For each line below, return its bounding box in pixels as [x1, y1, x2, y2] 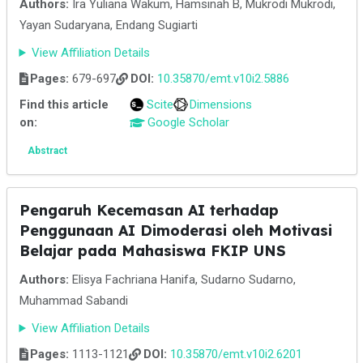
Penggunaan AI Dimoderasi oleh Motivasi [19, 221, 332, 240]
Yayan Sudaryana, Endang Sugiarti [19, 18, 198, 32]
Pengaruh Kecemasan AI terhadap [19, 201, 279, 220]
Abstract [27, 145, 67, 156]
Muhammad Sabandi [19, 293, 128, 308]
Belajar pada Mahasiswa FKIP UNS [19, 241, 286, 260]
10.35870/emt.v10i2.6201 [169, 347, 302, 361]
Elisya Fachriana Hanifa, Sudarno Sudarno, [68, 272, 296, 287]
